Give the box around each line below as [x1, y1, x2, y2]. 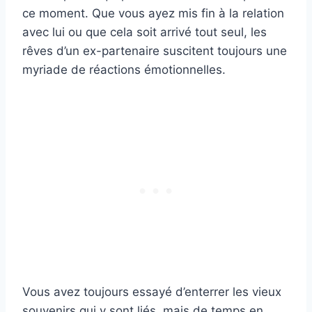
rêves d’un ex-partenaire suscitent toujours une [22, 44, 287, 58]
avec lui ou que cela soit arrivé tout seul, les [22, 25, 267, 40]
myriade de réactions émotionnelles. [22, 63, 226, 77]
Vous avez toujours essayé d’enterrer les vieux [22, 285, 281, 299]
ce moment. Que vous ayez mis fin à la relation [22, 6, 284, 21]
